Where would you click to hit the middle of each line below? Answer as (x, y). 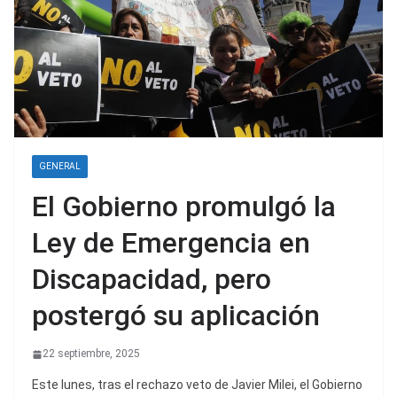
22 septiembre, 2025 (91, 354)
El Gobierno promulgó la (184, 207)
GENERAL (60, 167)
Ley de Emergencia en (171, 243)
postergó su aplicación (176, 316)
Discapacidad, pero (152, 280)
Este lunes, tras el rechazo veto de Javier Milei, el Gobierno (197, 385)
